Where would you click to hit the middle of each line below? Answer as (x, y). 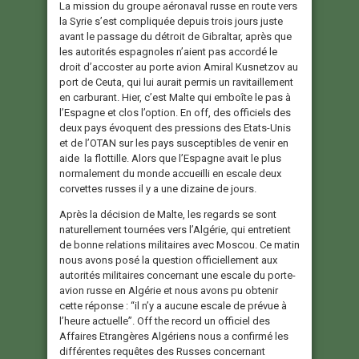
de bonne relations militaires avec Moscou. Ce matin (179, 245)
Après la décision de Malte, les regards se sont (168, 215)
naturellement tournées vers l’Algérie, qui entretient (175, 230)
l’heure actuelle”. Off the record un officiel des (165, 321)
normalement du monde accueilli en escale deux (170, 174)
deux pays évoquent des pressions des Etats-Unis (175, 128)
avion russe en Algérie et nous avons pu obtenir (169, 291)
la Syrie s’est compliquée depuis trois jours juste (171, 22)
